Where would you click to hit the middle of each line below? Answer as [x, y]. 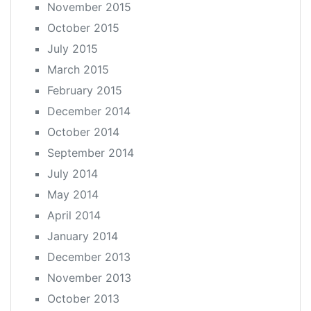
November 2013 [89, 277]
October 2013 [83, 298]
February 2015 [85, 90]
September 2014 [91, 152]
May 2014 [73, 194]
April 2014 [74, 215]
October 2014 [83, 132]
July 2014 [73, 173]
